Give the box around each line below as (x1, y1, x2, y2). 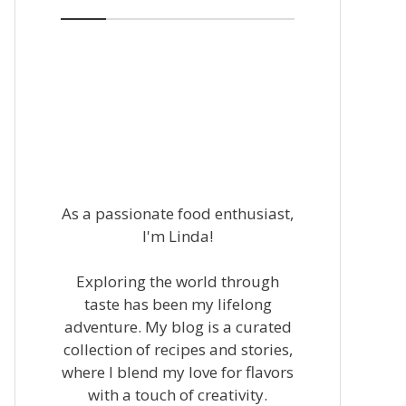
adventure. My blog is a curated (63, 316, 292, 337)
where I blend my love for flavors (62, 362, 294, 382)
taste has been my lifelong (83, 294, 272, 314)
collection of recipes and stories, (63, 339, 293, 360)
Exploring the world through (76, 271, 279, 292)
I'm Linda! (142, 225, 213, 246)
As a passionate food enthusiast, (62, 202, 294, 224)
